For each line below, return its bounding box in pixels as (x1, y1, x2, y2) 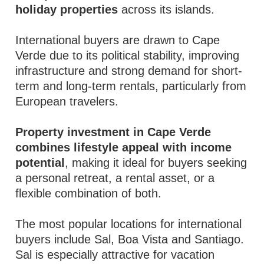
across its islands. (118, 3, 215, 16)
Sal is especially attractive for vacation (15, 248, 215, 261)
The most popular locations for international (15, 217, 242, 230)
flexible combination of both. (15, 187, 162, 200)
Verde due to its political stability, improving (15, 49, 240, 62)
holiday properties (15, 3, 118, 16)
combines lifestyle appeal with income (15, 141, 232, 154)
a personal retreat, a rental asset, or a (15, 171, 215, 184)
